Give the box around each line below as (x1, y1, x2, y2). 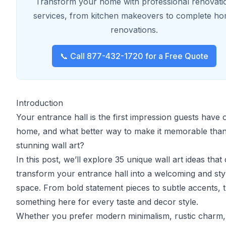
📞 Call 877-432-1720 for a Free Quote (60, 51, 208, 61)
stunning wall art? (16, 140, 84, 150)
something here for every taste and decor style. (16, 197, 198, 207)
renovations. (110, 25, 158, 35)
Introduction (16, 98, 63, 108)
